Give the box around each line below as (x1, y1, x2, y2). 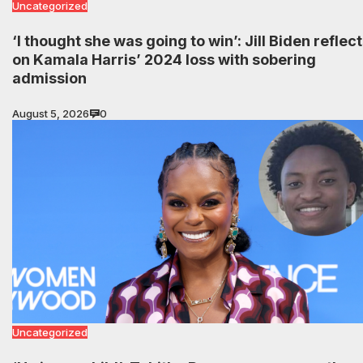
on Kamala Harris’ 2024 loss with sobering (12, 50, 316, 68)
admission (12, 69, 87, 87)
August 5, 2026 (12, 106, 89, 120)
